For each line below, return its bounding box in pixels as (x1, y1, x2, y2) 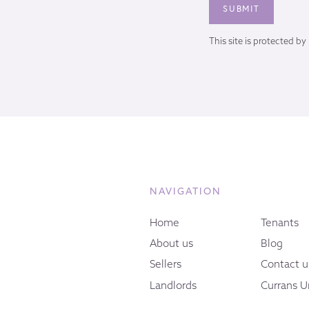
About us (149, 236, 193, 250)
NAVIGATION (149, 184, 221, 197)
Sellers (149, 257, 181, 271)
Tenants (260, 215, 299, 229)
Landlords (149, 278, 197, 292)
